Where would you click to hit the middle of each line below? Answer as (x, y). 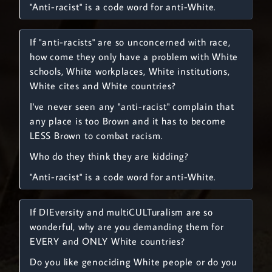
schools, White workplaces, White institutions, (130, 71)
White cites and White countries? (103, 86)
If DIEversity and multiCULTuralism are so (121, 212)
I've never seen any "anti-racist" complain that (132, 106)
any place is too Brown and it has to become (128, 121)
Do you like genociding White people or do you (133, 262)
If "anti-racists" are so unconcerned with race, (130, 42)
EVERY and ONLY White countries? (107, 241)
